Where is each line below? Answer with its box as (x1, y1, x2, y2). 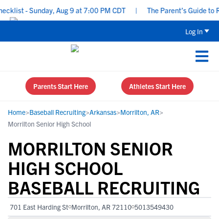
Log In (185, 26, 203, 36)
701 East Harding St (10, 202, 68, 211)
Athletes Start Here (129, 82, 186, 90)
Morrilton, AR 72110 (71, 202, 131, 211)
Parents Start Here (33, 82, 88, 90)
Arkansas (89, 108, 116, 116)
